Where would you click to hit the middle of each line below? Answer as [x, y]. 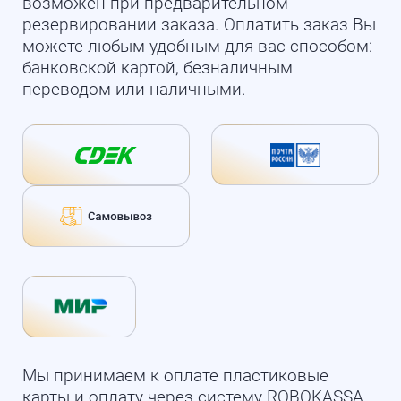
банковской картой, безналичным [157, 68]
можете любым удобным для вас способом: [197, 46]
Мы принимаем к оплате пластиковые [175, 375]
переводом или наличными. [134, 89]
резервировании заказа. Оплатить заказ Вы [199, 25]
